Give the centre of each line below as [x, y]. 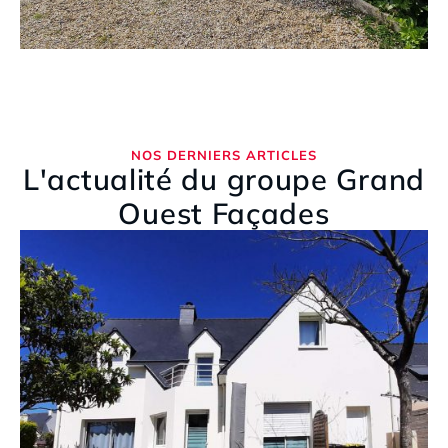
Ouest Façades [224, 213]
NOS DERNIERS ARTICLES [224, 155]
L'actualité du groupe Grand [224, 179]
